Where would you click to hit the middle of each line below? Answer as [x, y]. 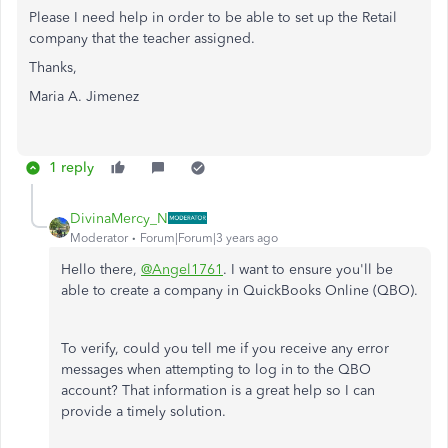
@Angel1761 [182, 269]
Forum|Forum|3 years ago [209, 237]
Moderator [99, 237]
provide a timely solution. [145, 411]
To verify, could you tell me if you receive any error [225, 348]
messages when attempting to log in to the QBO [216, 369]
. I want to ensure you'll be [308, 269]
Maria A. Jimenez [84, 96]
